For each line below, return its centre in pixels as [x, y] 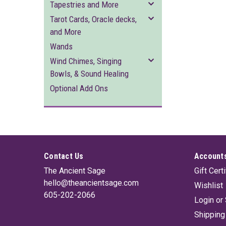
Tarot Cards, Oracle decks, [93, 19]
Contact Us [64, 156]
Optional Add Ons [79, 88]
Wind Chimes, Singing [86, 61]
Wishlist [208, 185]
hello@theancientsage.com [91, 183]
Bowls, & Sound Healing [89, 74]
